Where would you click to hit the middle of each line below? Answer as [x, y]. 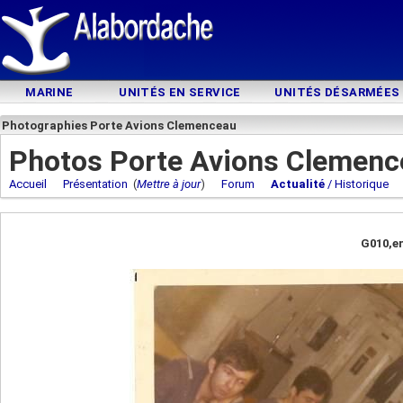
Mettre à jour [169, 184]
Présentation [95, 184]
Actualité [298, 184]
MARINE [49, 92]
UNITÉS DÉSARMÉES [337, 92]
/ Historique [357, 184]
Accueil [28, 184]
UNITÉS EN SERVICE [180, 92]
